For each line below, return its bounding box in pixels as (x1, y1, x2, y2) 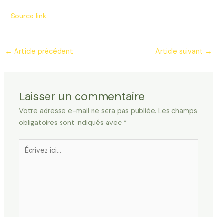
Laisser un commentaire (19, 88, 145, 104)
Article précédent (12, 47, 73, 57)
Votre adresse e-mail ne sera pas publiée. (19, 106, 157, 116)
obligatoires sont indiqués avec (19, 118, 124, 127)
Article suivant (155, 47, 205, 57)
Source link (11, 11, 46, 21)
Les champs (158, 106, 198, 116)
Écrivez (18, 139, 42, 149)
